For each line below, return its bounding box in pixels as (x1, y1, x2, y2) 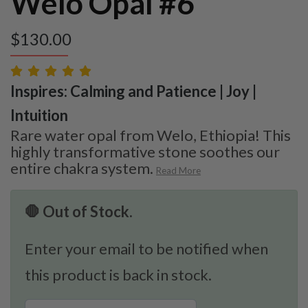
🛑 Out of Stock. (25, 201, 133, 221)
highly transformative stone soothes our (10, 142, 280, 161)
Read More (156, 164, 201, 176)
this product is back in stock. (25, 265, 212, 284)
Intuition (10, 105, 68, 124)
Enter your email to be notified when (25, 239, 268, 258)
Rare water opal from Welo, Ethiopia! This (10, 125, 291, 144)
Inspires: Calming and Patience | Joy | (10, 81, 256, 100)
